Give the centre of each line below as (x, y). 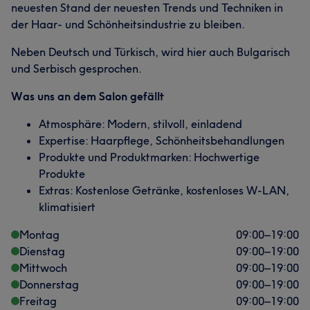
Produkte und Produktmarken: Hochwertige (149, 157)
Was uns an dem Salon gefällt (88, 96)
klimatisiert (67, 207)
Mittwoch (43, 268)
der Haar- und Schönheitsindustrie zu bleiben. (128, 24)
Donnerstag (49, 284)
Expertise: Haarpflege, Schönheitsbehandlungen (162, 140)
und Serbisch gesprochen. (76, 69)
